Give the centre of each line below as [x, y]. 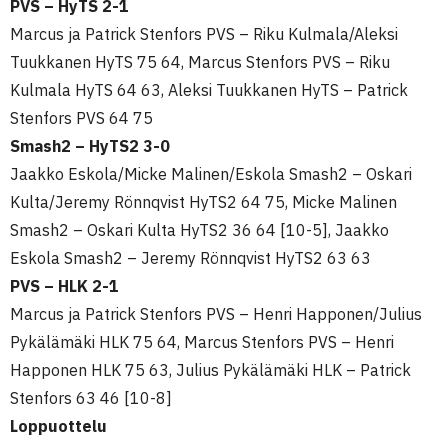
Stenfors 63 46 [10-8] [91, 398]
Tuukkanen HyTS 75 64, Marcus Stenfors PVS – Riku [200, 62]
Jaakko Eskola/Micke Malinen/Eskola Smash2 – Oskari [211, 174]
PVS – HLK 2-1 [64, 286]
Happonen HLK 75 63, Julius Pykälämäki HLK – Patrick [210, 370]
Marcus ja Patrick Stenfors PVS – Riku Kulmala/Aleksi [204, 34]
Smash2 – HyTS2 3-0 [90, 146]
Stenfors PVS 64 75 [81, 118]
